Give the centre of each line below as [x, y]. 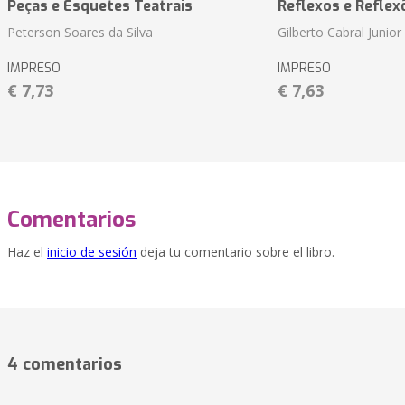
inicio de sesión [92, 252]
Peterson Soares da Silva [80, 33]
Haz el [27, 252]
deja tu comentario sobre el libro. [235, 252]
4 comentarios [65, 365]
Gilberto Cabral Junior [339, 33]
